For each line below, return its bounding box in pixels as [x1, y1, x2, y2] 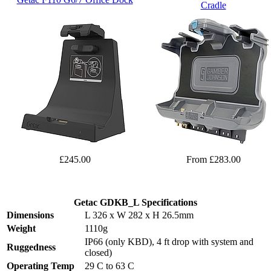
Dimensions [7, 210, 54, 221]
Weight [7, 223, 36, 234]
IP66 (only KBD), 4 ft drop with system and [85, 237, 253, 247]
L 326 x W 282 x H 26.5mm [85, 210, 194, 221]
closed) [85, 247, 112, 258]
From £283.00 [186, 154, 241, 165]
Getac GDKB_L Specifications [74, 197, 197, 208]
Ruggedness [7, 242, 56, 253]
